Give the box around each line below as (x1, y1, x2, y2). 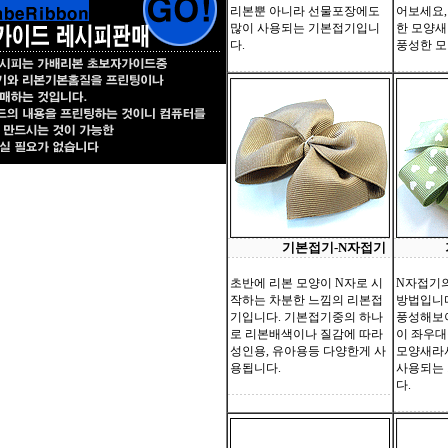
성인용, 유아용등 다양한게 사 (230, 344, 386, 358)
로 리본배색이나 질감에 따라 (230, 327, 383, 341)
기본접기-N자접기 (282, 240, 386, 255)
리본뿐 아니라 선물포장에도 (230, 4, 380, 18)
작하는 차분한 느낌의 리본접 (230, 293, 383, 307)
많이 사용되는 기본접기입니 (230, 21, 380, 35)
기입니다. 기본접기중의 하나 (230, 310, 383, 324)
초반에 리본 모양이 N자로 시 (230, 276, 383, 290)
